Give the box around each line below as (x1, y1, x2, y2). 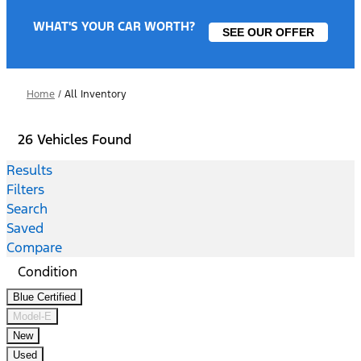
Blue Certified (13, 291, 76, 303)
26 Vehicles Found (18, 131, 131, 148)
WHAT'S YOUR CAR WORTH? (32, 19, 195, 34)
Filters (6, 180, 44, 198)
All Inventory (64, 88, 127, 101)
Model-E (13, 310, 52, 322)
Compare (6, 239, 62, 256)
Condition (18, 263, 77, 280)
